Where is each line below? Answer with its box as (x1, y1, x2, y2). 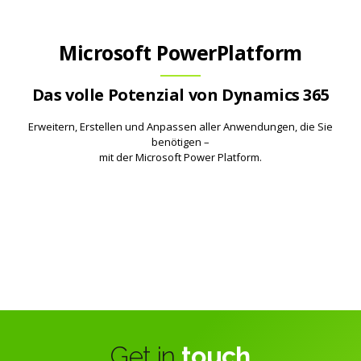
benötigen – (151, 134, 210, 149)
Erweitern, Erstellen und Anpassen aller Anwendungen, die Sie (28, 118, 333, 134)
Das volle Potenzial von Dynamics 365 (31, 84, 330, 106)
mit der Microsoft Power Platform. (99, 149, 262, 164)
